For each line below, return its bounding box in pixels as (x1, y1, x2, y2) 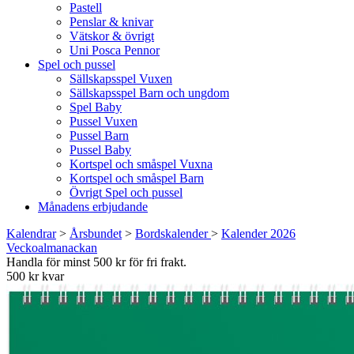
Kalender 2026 (221, 227, 296, 240)
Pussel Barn (70, 129, 129, 142)
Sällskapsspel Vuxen (70, 72, 172, 85)
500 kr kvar (6, 269, 64, 283)
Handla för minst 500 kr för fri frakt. (6, 255, 186, 269)
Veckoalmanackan (6, 241, 97, 254)
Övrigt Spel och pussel (70, 186, 183, 199)
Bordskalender (135, 227, 211, 240)
